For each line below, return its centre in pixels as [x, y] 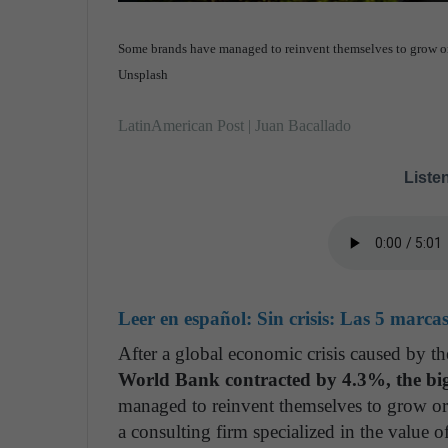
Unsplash [143, 74]
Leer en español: [187, 318]
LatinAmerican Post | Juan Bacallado [234, 125]
